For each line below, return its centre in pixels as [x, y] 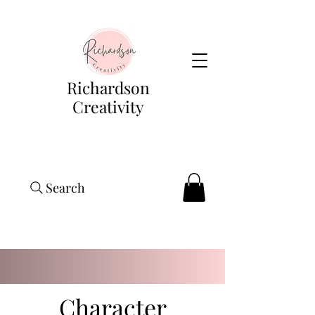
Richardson [108, 88]
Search [65, 188]
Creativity [108, 107]
